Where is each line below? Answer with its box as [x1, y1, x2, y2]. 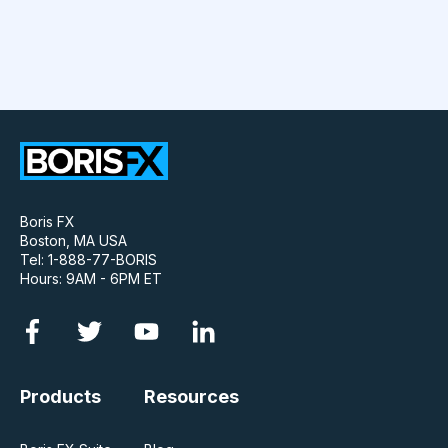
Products [20, 385, 101, 407]
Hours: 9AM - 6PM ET [20, 270, 162, 288]
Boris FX [20, 213, 75, 231]
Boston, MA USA [20, 232, 127, 250]
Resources [144, 385, 239, 407]
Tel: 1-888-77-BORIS [20, 251, 157, 269]
